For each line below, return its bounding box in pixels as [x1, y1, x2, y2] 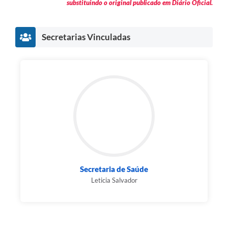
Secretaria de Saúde [80, 164, 148, 174]
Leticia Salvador [91, 176, 137, 185]
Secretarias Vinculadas [42, 32, 130, 43]
